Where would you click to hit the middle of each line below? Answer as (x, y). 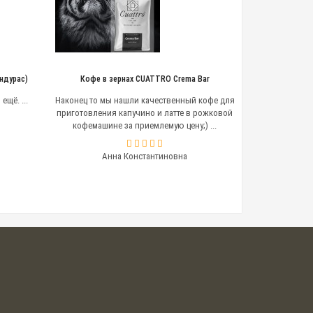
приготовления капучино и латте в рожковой (145, 113)
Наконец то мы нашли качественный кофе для (145, 101)
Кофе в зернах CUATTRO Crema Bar (145, 79)
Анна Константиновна (145, 156)
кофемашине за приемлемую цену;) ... (145, 126)
